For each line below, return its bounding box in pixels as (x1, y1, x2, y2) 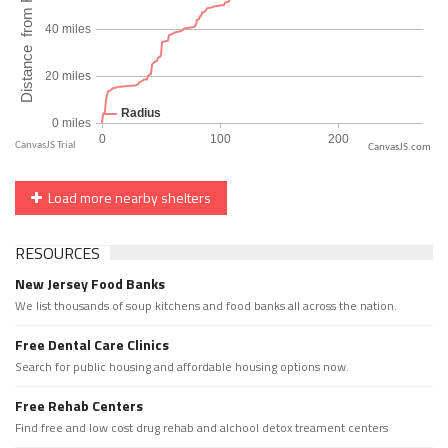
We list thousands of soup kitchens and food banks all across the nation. (15, 296, 397, 316)
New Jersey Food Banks (15, 273, 165, 295)
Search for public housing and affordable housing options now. (15, 357, 349, 377)
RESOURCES (15, 241, 100, 266)
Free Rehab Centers (15, 395, 143, 417)
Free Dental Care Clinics (15, 334, 169, 356)
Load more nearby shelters (42, 187, 211, 209)
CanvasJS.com (368, 142, 431, 154)
